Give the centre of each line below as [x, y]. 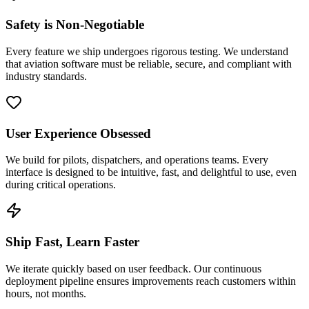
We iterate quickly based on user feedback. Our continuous [133, 268]
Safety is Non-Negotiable [75, 25]
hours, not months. [46, 293]
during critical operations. [61, 185]
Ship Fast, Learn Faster [72, 242]
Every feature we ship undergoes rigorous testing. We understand [147, 51]
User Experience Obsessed [78, 133]
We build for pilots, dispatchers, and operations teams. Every [137, 160]
